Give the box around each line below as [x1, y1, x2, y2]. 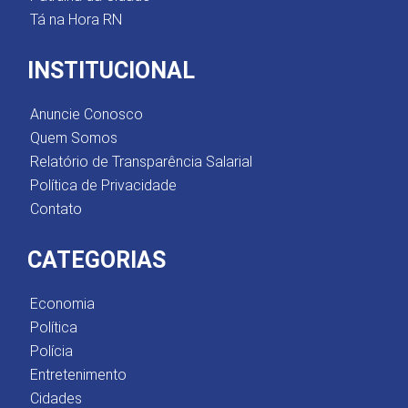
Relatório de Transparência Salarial [30, 153, 252, 170]
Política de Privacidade [30, 177, 177, 194]
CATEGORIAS [27, 247, 166, 273]
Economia [30, 295, 95, 312]
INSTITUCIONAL [27, 57, 195, 84]
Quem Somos [30, 129, 117, 147]
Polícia [30, 342, 73, 360]
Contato [30, 200, 82, 218]
